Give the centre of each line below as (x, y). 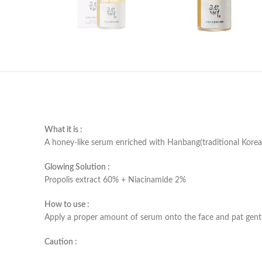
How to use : (67, 204)
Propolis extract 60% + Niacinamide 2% (115, 180)
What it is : (63, 130)
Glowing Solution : (77, 167)
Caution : (61, 242)
